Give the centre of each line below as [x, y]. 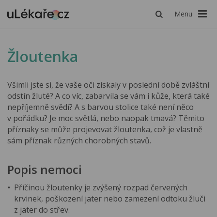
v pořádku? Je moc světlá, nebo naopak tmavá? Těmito [106, 118]
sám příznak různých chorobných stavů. [79, 141]
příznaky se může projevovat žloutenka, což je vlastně [105, 130]
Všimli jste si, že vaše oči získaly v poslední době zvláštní [108, 85]
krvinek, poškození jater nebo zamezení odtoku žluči [110, 198]
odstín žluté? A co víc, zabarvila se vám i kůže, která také [108, 96]
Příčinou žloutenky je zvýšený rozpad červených [101, 187]
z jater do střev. [42, 209]
